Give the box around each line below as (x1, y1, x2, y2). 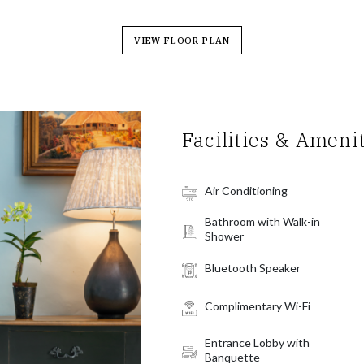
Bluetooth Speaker (205, 260, 301, 275)
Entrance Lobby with (205, 335, 310, 349)
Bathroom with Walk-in (205, 214, 320, 229)
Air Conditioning (205, 183, 288, 197)
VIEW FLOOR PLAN (134, 34, 230, 46)
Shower (205, 229, 244, 244)
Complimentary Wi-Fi (205, 299, 310, 314)
